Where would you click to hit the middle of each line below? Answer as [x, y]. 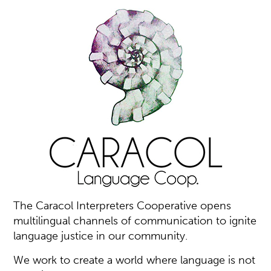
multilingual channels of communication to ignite [135, 221]
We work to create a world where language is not [135, 260]
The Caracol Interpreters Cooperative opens [122, 206]
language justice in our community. [101, 236]
